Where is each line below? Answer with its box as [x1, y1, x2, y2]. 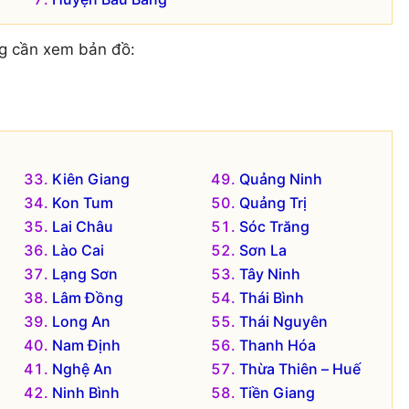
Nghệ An [51, 359, 112, 378]
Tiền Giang [239, 383, 316, 402]
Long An [51, 311, 110, 330]
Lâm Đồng [51, 288, 123, 307]
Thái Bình [239, 288, 305, 307]
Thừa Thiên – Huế [239, 359, 362, 378]
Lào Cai [51, 240, 104, 259]
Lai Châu [51, 216, 113, 236]
